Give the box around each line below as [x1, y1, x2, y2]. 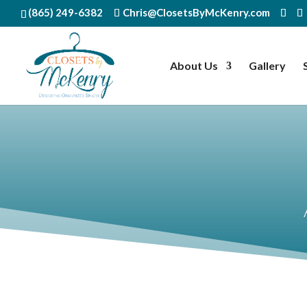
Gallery [249, 58, 286, 72]
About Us [170, 58, 218, 72]
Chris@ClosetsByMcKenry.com [123, 6, 270, 19]
